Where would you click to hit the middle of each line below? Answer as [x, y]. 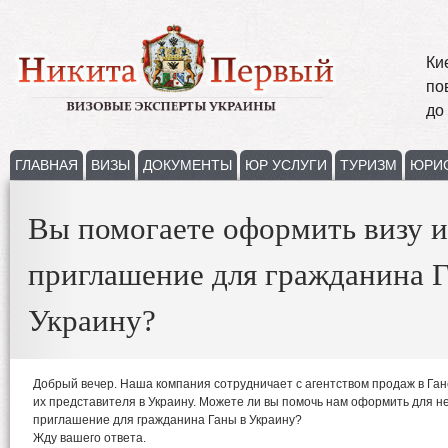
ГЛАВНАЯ [46, 165]
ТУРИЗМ [368, 165]
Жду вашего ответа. [89, 438]
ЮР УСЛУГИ [286, 165]
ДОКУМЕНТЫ [187, 165]
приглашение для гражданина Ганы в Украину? [167, 420]
